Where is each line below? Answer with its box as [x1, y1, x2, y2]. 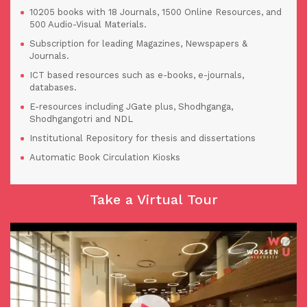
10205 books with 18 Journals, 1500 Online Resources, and [29, 7, 282, 18]
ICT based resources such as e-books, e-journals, [29, 70, 244, 81]
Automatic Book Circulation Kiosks [29, 152, 180, 163]
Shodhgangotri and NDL [29, 114, 133, 125]
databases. [29, 82, 77, 93]
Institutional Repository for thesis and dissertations [29, 133, 256, 144]
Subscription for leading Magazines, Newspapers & [29, 38, 247, 49]
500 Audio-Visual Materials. [29, 19, 147, 30]
